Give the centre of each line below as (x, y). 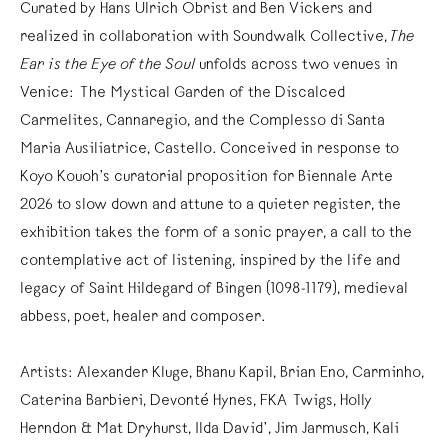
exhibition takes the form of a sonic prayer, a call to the (216, 233)
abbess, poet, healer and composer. (145, 317)
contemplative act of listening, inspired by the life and (210, 261)
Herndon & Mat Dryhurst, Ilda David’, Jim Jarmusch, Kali (209, 429)
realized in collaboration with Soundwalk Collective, (205, 37)
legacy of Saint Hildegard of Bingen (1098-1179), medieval (214, 289)
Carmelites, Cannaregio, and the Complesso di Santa (202, 121)
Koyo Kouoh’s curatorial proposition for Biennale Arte (206, 177)
